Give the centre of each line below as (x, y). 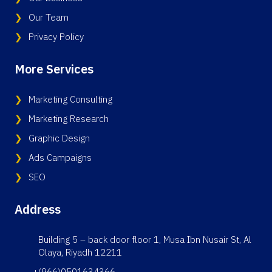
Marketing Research (69, 119)
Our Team (49, 17)
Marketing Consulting (70, 99)
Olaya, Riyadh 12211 (80, 252)
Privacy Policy (56, 37)
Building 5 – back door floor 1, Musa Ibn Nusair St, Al (144, 240)
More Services (54, 69)
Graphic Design (59, 138)
